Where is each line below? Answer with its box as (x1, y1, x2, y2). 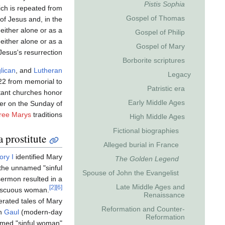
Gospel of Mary (136, 42, 185, 51)
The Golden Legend (115, 155, 179, 163)
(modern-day (19, 208, 62, 216)
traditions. (31, 110, 62, 119)
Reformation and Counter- (101, 205, 185, 213)
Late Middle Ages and (116, 183, 185, 191)
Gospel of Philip (135, 28, 185, 37)
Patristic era (147, 84, 185, 93)
